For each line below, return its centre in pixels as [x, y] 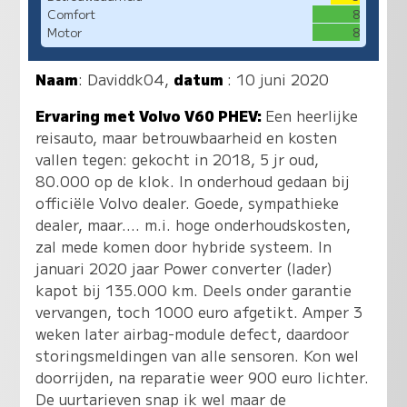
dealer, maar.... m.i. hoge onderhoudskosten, [194, 224]
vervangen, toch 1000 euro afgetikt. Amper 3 [199, 311]
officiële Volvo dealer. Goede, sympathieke [188, 202]
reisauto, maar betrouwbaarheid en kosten [187, 137]
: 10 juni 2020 [278, 79]
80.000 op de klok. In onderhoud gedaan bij [193, 180]
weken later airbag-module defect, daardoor [193, 333]
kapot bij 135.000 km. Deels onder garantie [194, 289]
